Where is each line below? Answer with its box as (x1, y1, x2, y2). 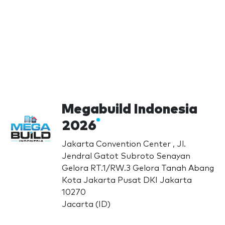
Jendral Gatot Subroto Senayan (62, 152, 191, 160)
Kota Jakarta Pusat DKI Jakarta (62, 176, 192, 184)
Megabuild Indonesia (62, 102, 198, 117)
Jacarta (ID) (62, 200, 111, 208)
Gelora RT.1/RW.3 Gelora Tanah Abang (62, 164, 214, 172)
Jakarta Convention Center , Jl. (62, 140, 186, 148)
